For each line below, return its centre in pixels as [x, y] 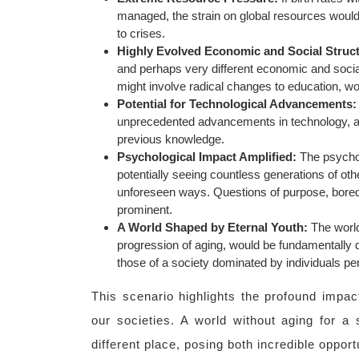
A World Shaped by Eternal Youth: [212, 227]
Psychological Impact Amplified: [207, 157]
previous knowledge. [171, 139]
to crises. [141, 33]
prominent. [145, 210]
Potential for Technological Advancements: [237, 104]
